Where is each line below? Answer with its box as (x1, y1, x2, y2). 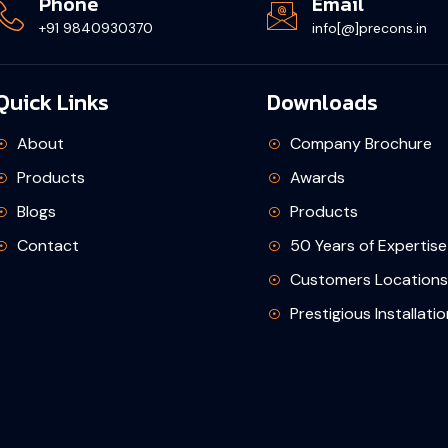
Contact (16, 235, 79, 257)
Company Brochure (289, 133, 432, 155)
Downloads (267, 86, 379, 120)
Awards (289, 167, 345, 189)
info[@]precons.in (312, 19, 428, 38)
